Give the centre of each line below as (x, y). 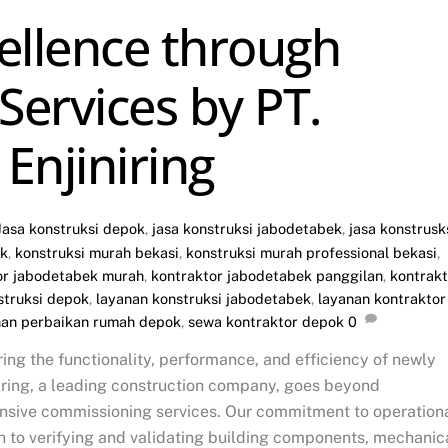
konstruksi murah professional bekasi (311, 252)
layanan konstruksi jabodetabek (203, 298)
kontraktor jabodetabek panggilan (267, 275)
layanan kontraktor (382, 298)
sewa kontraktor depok (266, 321)
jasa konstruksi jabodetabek (247, 228)
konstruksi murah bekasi (97, 252)
